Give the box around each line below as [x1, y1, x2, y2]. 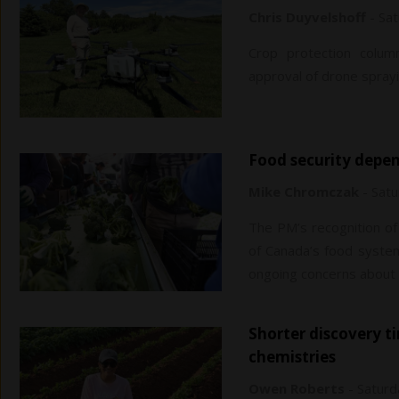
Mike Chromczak [248, 182, 359, 200]
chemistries [248, 346, 336, 368]
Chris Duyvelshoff [248, 7, 366, 26]
